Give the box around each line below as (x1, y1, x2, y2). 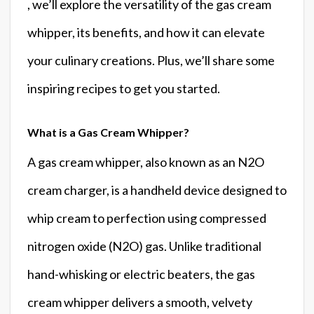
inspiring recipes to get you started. (27, 80, 220, 96)
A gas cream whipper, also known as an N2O (27, 153, 264, 170)
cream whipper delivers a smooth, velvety (27, 294, 252, 310)
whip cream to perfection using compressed (27, 210, 266, 226)
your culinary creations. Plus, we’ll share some (27, 52, 275, 68)
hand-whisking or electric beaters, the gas (27, 266, 255, 282)
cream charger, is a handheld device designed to (27, 182, 287, 198)
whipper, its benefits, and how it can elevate (27, 24, 265, 40)
